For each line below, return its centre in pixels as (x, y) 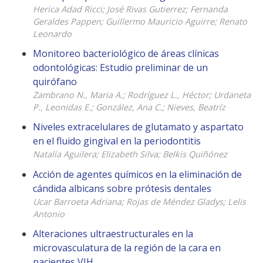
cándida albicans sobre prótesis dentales (122, 188)
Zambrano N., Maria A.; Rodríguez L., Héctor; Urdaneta (142, 95)
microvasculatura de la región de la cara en (127, 247)
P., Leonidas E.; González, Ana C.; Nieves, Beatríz (129, 107)
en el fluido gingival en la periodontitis (117, 141)
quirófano (55, 82)
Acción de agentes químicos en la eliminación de (137, 174)
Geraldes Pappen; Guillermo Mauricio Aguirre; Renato (140, 22)
